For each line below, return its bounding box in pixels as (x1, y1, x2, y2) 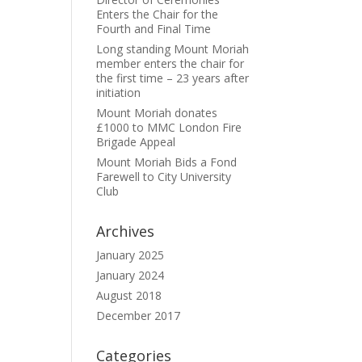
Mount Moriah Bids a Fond (96, 154, 238, 170)
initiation (96, 85, 141, 100)
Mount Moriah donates (96, 105, 218, 120)
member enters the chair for (96, 56, 245, 71)
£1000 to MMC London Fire (96, 120, 242, 135)
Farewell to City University (96, 169, 232, 184)
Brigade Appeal (96, 134, 176, 149)
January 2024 (96, 267, 165, 283)
